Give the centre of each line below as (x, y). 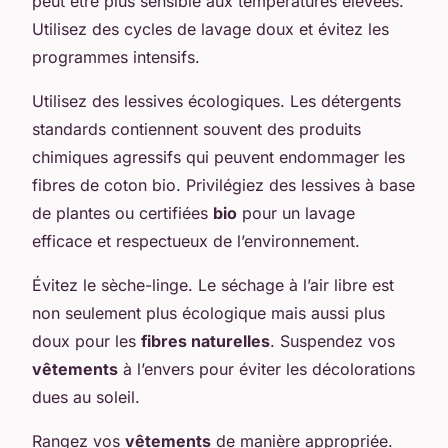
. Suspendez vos (332, 340)
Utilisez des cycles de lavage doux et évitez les (210, 28)
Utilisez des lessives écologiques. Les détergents (216, 100)
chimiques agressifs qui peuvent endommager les (218, 156)
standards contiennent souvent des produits (196, 128)
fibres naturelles (205, 340)
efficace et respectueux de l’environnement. (196, 240)
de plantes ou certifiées (122, 212)
